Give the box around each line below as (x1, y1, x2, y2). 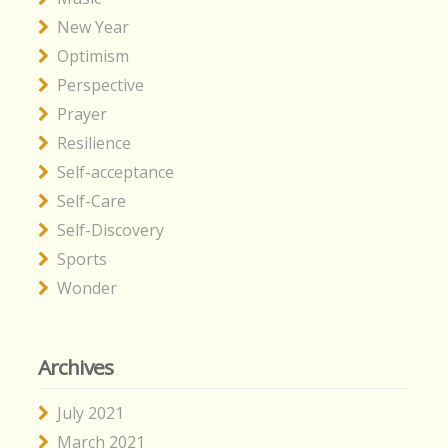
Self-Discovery (57, 219, 164, 242)
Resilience (57, 132, 131, 155)
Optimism (57, 45, 129, 68)
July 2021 (57, 402, 124, 425)
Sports (57, 248, 107, 271)
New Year (57, 16, 129, 39)
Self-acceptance (57, 161, 174, 184)
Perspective (57, 74, 144, 97)
